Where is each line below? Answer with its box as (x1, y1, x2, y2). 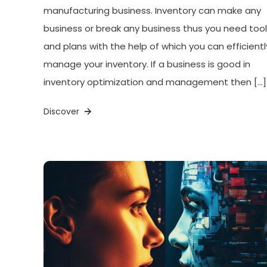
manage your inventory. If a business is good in (43, 58, 250, 71)
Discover (43, 105, 82, 118)
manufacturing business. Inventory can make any (43, 4, 261, 17)
